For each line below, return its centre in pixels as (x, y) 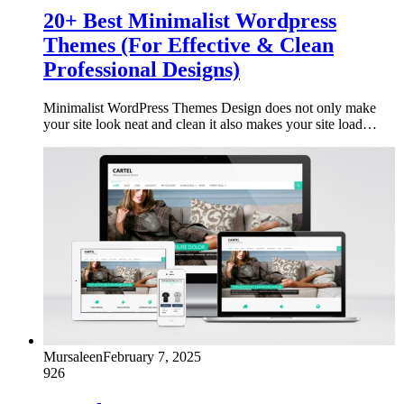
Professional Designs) (142, 70)
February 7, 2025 (152, 357)
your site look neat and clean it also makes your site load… (210, 124)
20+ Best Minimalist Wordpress (190, 21)
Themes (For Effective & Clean (188, 46)
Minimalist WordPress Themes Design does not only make (210, 108)
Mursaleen (73, 357)
